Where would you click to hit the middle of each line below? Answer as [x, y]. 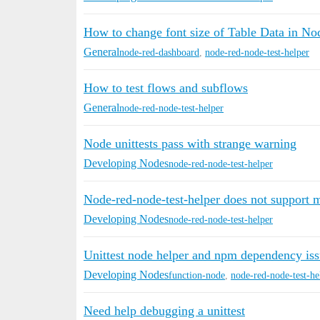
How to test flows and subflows [166, 88]
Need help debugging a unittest [164, 311]
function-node [197, 275]
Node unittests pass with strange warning [190, 144]
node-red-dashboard [159, 52]
